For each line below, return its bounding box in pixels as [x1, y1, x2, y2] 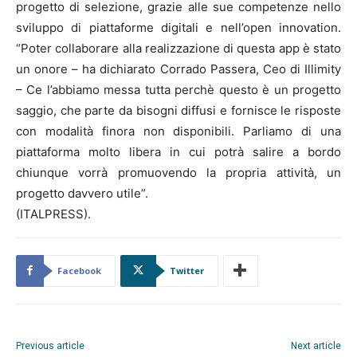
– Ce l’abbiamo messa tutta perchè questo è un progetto [16, 81, 341, 97]
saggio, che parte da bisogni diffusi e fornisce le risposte [16, 102, 341, 118]
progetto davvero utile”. [16, 185, 148, 201]
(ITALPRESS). [16, 206, 91, 222]
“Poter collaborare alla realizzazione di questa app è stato [16, 40, 341, 56]
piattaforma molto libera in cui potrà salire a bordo [16, 143, 341, 159]
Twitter [170, 264, 204, 277]
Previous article [16, 339, 84, 351]
